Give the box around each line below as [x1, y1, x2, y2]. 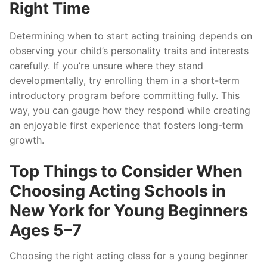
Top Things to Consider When [10, 161, 243, 181]
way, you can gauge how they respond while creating [10, 104, 250, 117]
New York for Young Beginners [10, 200, 248, 221]
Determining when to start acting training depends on [10, 30, 252, 42]
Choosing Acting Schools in [10, 181, 226, 201]
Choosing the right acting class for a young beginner [10, 250, 248, 262]
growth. [10, 134, 44, 147]
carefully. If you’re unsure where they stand [10, 60, 203, 72]
